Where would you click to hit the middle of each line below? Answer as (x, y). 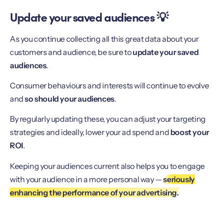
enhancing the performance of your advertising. (94, 192)
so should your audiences (69, 98)
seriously (179, 179)
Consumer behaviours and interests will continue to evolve (110, 85)
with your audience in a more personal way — (87, 179)
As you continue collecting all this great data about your (104, 39)
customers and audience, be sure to (71, 52)
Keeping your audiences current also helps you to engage (108, 166)
